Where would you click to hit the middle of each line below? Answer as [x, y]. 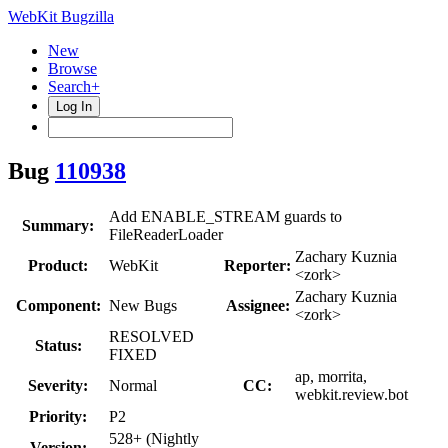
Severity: [58, 385]
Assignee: [257, 305]
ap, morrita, [331, 376]
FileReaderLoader [166, 234]
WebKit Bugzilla [61, 16]
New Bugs [143, 305]
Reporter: [257, 265]
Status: [58, 345]
